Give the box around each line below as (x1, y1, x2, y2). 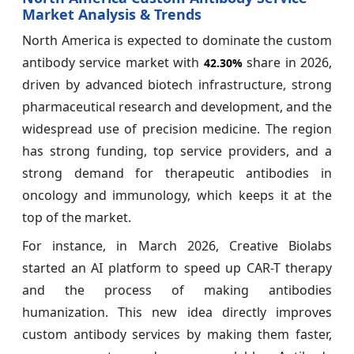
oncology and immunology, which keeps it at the (22, 186, 332, 205)
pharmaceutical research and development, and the (22, 98, 332, 116)
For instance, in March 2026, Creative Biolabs (22, 237, 332, 255)
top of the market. (22, 209, 131, 227)
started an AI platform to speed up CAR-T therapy (22, 259, 332, 277)
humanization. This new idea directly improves (22, 303, 332, 322)
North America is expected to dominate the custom (22, 32, 332, 50)
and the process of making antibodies (22, 281, 332, 299)
